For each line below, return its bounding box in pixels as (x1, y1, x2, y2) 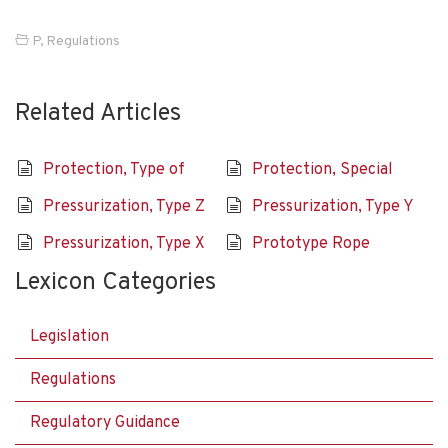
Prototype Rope (251, 233, 370, 254)
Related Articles (15, 98, 181, 129)
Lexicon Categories (15, 267, 216, 298)
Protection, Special (251, 159, 393, 180)
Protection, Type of (42, 159, 185, 180)
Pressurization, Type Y (251, 196, 414, 217)
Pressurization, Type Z (42, 196, 205, 217)
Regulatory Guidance (30, 412, 180, 433)
